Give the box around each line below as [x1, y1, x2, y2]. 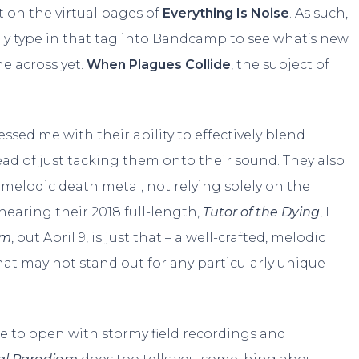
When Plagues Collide [87, 56, 232, 72]
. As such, [289, 5, 349, 21]
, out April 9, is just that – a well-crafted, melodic [11, 229, 326, 245]
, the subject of [231, 56, 330, 72]
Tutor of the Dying [203, 204, 321, 220]
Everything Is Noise [163, 5, 290, 21]
